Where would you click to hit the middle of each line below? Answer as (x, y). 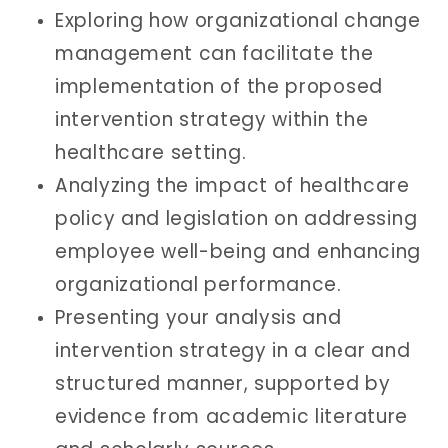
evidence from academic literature (232, 416)
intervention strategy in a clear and (233, 350)
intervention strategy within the (212, 119)
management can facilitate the (214, 53)
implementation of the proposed (219, 86)
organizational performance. (198, 284)
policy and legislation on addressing (236, 218)
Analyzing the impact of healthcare (232, 185)
